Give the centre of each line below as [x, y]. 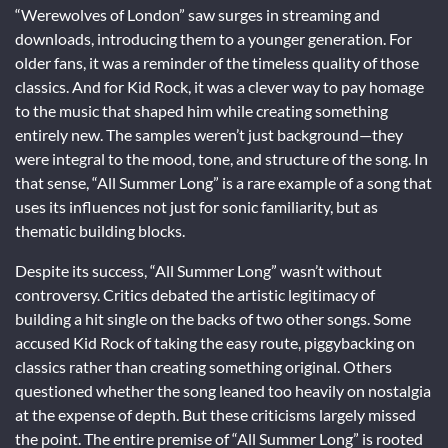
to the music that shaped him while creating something [201, 110]
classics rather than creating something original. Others [203, 366]
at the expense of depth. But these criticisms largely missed [215, 414]
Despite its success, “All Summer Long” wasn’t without [198, 270]
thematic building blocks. [100, 230]
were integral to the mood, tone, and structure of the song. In [221, 158]
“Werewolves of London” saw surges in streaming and [197, 14]
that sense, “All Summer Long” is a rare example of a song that [223, 182]
